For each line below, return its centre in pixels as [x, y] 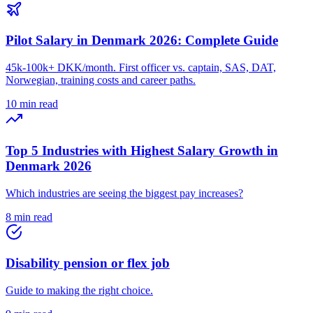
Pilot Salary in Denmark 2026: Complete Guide [142, 41]
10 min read [32, 104]
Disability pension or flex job [88, 263]
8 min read [29, 217]
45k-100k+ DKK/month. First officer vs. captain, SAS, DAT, [141, 68]
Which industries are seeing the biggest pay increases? [124, 193]
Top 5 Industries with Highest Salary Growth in [142, 150]
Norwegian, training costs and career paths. [101, 80]
